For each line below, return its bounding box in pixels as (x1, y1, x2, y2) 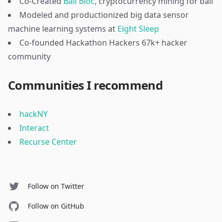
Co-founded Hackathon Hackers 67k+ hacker (19, 37, 187, 48)
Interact (19, 122, 49, 133)
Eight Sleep (117, 23, 159, 34)
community (8, 51, 51, 62)
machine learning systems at (8, 23, 115, 34)
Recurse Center (19, 136, 77, 147)
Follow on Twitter (28, 181, 84, 191)
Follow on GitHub (28, 201, 84, 211)
